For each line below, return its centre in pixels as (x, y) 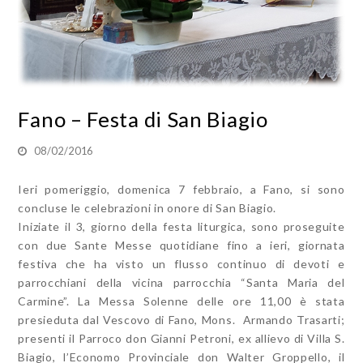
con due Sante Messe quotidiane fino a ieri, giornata (181, 246)
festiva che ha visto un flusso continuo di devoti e (181, 264)
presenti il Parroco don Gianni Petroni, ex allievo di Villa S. (181, 339)
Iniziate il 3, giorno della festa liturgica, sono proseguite (181, 227)
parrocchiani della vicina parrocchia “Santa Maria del (181, 283)
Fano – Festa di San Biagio (143, 120)
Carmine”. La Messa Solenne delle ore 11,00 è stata (181, 301)
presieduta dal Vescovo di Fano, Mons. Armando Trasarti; (181, 320)
